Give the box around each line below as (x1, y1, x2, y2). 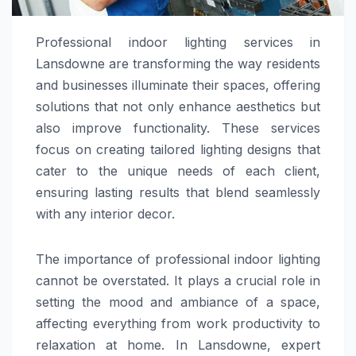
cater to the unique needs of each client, (36, 163, 320, 180)
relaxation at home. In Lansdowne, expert (36, 337, 320, 354)
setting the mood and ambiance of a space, (36, 294, 320, 311)
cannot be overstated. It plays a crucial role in (36, 273, 320, 289)
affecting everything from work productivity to (36, 315, 320, 332)
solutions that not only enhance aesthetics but (36, 99, 320, 115)
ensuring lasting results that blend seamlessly (36, 184, 320, 201)
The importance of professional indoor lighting (36, 251, 320, 268)
